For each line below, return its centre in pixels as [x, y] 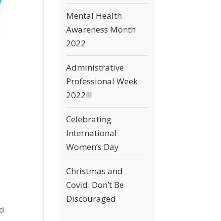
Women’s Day [93, 147]
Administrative [95, 67]
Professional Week [102, 81]
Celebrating [89, 119]
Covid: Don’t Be [95, 185]
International [92, 133]
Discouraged [91, 199]
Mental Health [94, 16]
